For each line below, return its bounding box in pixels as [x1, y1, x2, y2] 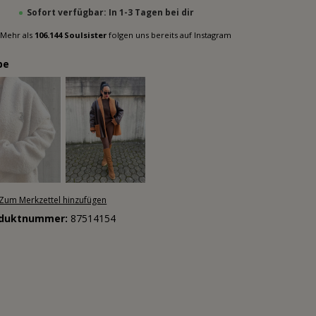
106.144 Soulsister [35, 30, 107, 40]
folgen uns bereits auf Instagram [107, 30, 231, 40]
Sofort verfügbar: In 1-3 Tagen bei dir [26, 6, 194, 18]
